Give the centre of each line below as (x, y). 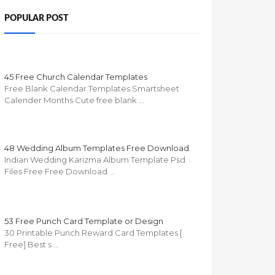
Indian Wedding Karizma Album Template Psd (95, 160)
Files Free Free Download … (60, 172)
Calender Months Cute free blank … (74, 100)
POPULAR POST (37, 18)
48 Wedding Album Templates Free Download (97, 148)
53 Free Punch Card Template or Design (84, 221)
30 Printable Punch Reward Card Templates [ (93, 233)
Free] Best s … (32, 245)
